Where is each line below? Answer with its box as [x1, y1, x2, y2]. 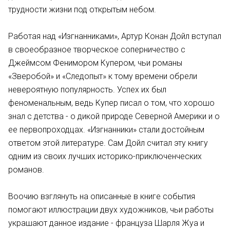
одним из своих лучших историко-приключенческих [8, 151, 202, 161]
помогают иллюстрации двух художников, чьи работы [8, 205, 214, 215]
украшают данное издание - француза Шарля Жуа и [8, 218, 204, 228]
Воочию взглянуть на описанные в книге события [8, 191, 195, 201]
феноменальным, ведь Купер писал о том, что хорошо [8, 98, 215, 108]
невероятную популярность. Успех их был [8, 85, 166, 94]
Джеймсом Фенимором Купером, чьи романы [8, 58, 182, 68]
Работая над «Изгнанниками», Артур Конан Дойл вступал [8, 31, 221, 41]
